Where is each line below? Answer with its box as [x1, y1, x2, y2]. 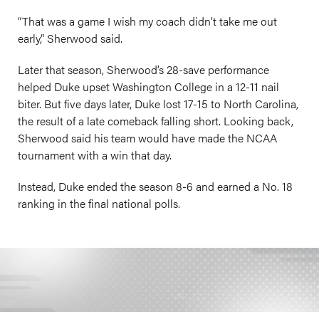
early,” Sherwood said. [18, 30, 122, 46]
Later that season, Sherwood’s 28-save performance [18, 61, 269, 78]
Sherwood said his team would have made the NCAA [18, 130, 277, 146]
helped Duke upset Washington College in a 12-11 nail [18, 78, 279, 95]
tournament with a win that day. [18, 147, 172, 163]
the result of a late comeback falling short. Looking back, [18, 113, 293, 129]
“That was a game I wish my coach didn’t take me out [18, 13, 277, 29]
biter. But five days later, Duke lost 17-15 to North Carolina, [18, 95, 298, 112]
